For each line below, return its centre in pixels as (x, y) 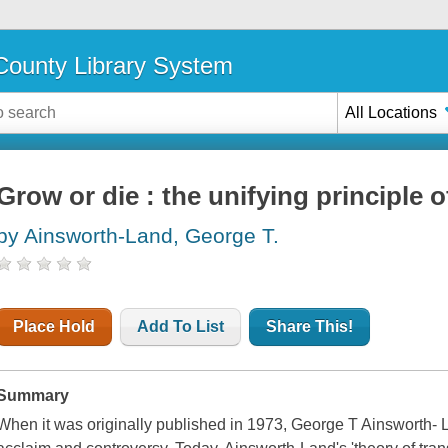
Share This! (310, 327)
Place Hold (54, 327)
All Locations (391, 112)
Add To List (181, 327)
